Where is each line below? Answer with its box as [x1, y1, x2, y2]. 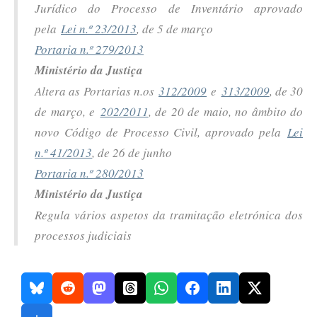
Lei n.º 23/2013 [61, 21, 137, 38]
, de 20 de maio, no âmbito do [148, 103, 303, 120]
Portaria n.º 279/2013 [35, 41, 144, 58]
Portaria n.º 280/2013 [35, 165, 144, 182]
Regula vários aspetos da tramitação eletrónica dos [35, 207, 303, 224]
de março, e [35, 103, 100, 120]
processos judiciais [35, 227, 132, 244]
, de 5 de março [137, 21, 217, 38]
